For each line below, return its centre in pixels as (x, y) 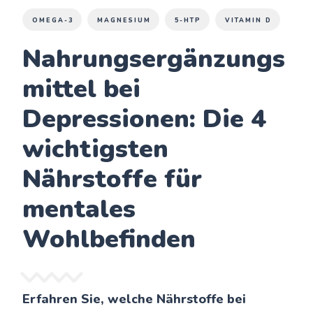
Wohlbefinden (109, 239)
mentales (79, 209)
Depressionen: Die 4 (145, 119)
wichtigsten (96, 149)
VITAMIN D (249, 20)
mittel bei (82, 89)
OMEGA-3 (53, 20)
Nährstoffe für (112, 179)
